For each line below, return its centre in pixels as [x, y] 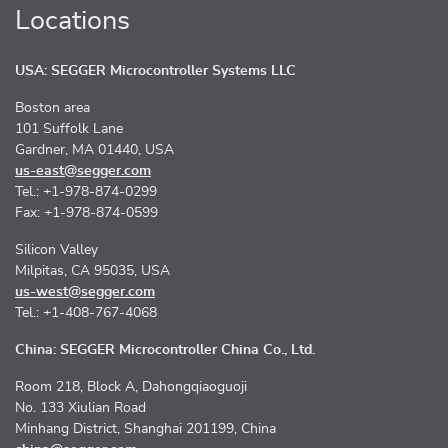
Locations [72, 21]
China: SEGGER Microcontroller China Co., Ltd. [165, 350]
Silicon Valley [56, 250]
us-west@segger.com [85, 292]
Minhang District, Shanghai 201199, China [145, 429]
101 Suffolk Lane [69, 129]
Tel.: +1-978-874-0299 [86, 192]
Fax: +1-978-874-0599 [86, 213]
